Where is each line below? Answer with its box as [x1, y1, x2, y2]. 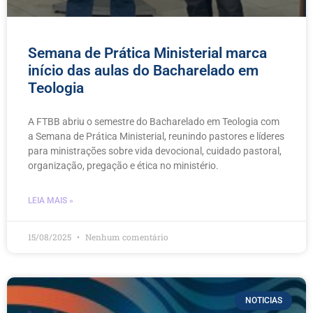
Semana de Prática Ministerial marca [28, 45, 267, 62]
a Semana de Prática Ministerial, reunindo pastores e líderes [28, 131, 284, 143]
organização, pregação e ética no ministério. [28, 160, 219, 172]
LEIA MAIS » [28, 196, 73, 206]
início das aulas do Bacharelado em [28, 62, 259, 80]
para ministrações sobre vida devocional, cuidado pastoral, [28, 145, 282, 157]
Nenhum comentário [83, 231, 168, 243]
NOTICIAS [245, 296, 282, 306]
